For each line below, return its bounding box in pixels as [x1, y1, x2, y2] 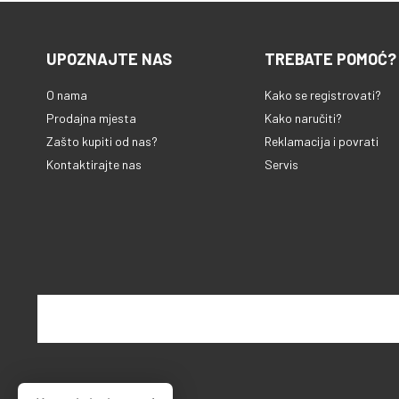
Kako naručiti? [264, 110, 342, 126]
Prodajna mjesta [46, 110, 136, 126]
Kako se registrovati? [264, 86, 381, 102]
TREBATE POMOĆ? [264, 48, 396, 69]
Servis [264, 156, 298, 172]
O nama [46, 86, 87, 102]
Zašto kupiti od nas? [46, 133, 158, 149]
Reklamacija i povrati [264, 133, 379, 149]
